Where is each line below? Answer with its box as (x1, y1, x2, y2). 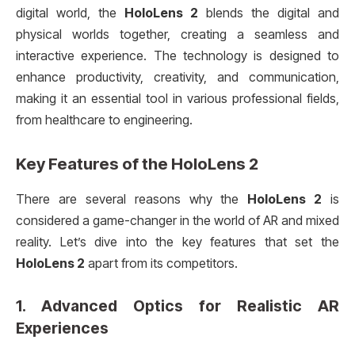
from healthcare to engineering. (16, 112, 193, 128)
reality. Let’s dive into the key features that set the (16, 234, 339, 250)
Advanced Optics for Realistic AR (41, 296, 339, 315)
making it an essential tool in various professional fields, (16, 90, 339, 106)
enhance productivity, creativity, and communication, (16, 69, 339, 85)
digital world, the (16, 5, 124, 21)
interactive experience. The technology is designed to (16, 48, 339, 63)
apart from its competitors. (85, 255, 238, 271)
